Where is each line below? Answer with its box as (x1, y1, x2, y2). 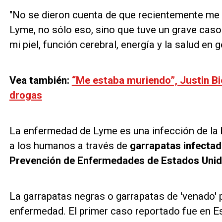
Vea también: (9, 74, 72, 86)
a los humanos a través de (9, 139, 130, 152)
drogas (9, 89, 42, 101)
